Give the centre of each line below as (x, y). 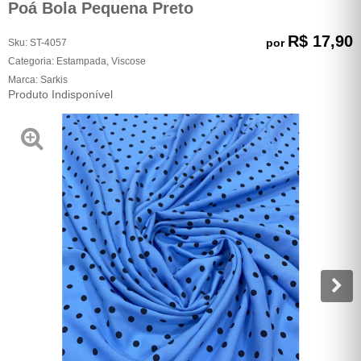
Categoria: (31, 61)
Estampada (81, 61)
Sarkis (54, 79)
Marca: (24, 79)
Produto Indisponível (60, 94)
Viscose (129, 61)
